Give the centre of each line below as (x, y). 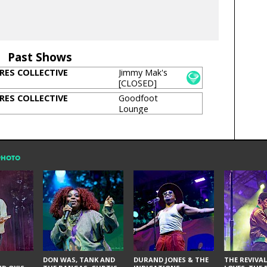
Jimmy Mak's (143, 73)
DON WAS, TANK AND (79, 260)
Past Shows (40, 57)
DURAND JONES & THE (171, 260)
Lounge (133, 109)
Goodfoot (138, 98)
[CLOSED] (137, 83)
